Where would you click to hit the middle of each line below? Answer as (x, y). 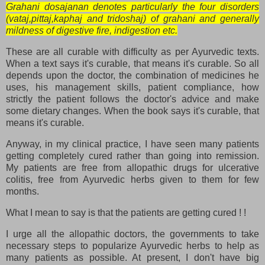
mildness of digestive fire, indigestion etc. (92, 31)
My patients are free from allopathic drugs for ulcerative (132, 167)
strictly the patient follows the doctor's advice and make (132, 99)
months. (22, 191)
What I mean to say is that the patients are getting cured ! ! (126, 212)
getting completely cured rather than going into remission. (132, 156)
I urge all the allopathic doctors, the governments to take (132, 234)
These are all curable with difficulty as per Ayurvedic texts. (132, 52)
